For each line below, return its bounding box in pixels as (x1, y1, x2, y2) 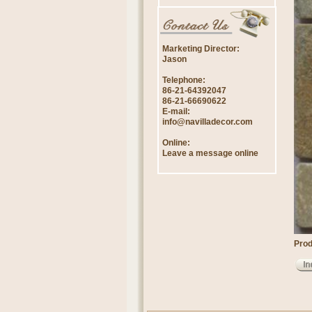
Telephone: (162, 75, 205, 85)
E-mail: (162, 107, 190, 116)
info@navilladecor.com (162, 117, 253, 127)
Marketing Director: (162, 44, 240, 54)
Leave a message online (162, 148, 258, 158)
